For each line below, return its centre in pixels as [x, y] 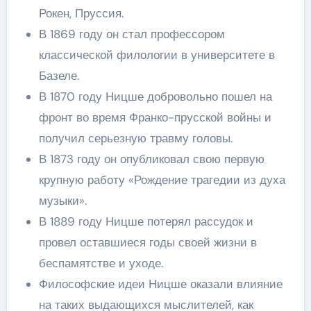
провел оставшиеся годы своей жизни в [148, 242]
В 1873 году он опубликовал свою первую [151, 159]
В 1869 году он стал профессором [132, 34]
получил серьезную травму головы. [135, 138]
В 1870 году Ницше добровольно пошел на [155, 96]
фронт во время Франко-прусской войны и [155, 117]
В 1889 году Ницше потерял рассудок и [146, 221]
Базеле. [59, 76]
